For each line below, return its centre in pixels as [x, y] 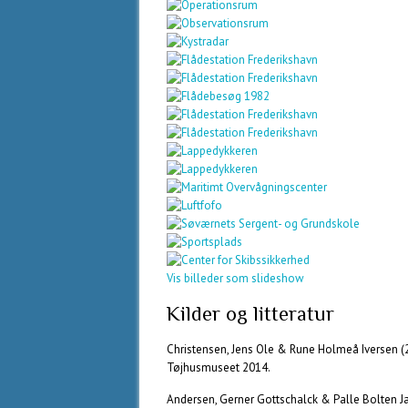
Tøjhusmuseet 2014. [219, 367]
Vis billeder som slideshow [235, 278]
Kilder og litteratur [250, 314]
